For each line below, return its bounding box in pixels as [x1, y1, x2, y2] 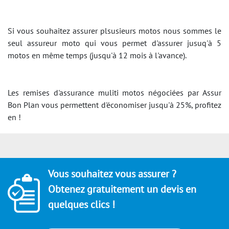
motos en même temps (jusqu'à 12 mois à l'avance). [8, 50, 187, 60]
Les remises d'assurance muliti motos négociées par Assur [8, 87, 221, 98]
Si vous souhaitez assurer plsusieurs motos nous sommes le [8, 26, 221, 36]
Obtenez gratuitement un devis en [48, 182, 196, 196]
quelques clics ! [48, 198, 115, 211]
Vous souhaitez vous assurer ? [48, 167, 176, 180]
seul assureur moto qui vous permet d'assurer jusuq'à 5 [8, 38, 221, 48]
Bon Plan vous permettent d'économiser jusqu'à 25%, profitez [8, 100, 221, 110]
